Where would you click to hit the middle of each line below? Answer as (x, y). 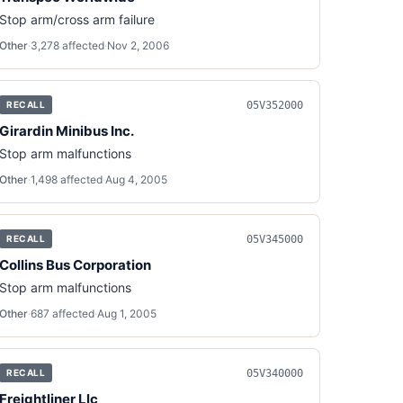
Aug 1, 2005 (127, 313)
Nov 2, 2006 (139, 45)
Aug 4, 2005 (137, 179)
